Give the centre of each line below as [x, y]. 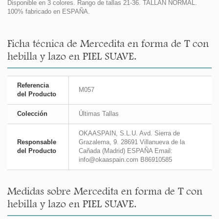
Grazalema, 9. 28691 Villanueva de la [132, 142]
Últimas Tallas [99, 114]
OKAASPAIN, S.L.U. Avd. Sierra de [129, 133]
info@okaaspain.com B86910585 [125, 160]
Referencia [33, 86]
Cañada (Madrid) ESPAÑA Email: [126, 151]
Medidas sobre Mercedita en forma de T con [105, 191]
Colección [32, 114]
